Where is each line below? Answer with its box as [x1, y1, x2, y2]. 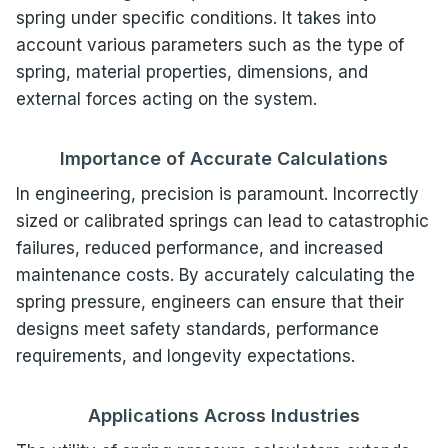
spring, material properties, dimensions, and [15, 61, 368, 82]
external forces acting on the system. [15, 88, 317, 109]
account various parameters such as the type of [15, 34, 404, 55]
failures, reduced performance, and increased [15, 237, 383, 258]
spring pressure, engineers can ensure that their [15, 291, 404, 312]
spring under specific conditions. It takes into [15, 7, 376, 28]
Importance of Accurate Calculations [60, 147, 388, 169]
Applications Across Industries [88, 404, 360, 426]
